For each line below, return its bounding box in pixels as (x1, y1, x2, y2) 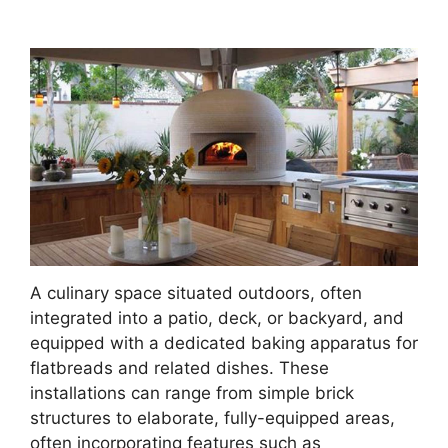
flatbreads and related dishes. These (30, 357, 329, 378)
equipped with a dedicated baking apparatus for (30, 332, 418, 353)
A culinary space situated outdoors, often (30, 282, 362, 303)
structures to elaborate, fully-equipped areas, (30, 407, 395, 428)
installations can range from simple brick (30, 382, 354, 403)
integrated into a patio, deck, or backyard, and (30, 307, 404, 328)
